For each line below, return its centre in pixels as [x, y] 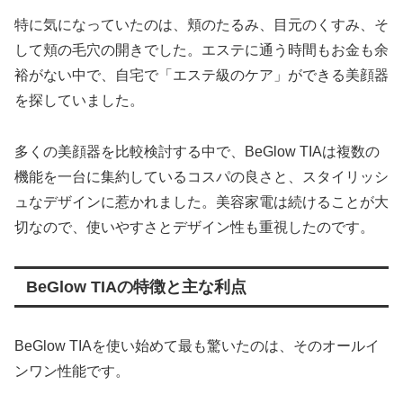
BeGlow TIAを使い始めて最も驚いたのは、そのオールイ [197, 345]
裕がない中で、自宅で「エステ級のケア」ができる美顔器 [201, 75]
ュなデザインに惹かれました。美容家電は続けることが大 [201, 201]
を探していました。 [79, 100]
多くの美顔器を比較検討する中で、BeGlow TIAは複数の [197, 151]
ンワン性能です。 [72, 371]
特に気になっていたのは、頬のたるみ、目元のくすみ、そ [201, 24]
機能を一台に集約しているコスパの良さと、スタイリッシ [201, 176]
